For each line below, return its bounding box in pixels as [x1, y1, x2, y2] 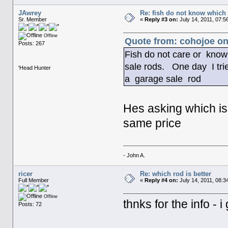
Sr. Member [18, 16, 47, 22]
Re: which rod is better [139, 169, 211, 178]
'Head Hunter [18, 64, 51, 71]
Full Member [18, 177, 49, 183]
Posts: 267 [18, 40, 45, 46]
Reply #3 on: [144, 16, 178, 22]
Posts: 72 [18, 201, 42, 207]
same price [123, 117, 182, 130]
